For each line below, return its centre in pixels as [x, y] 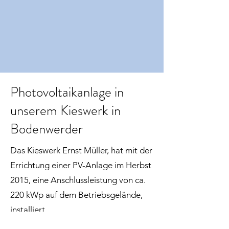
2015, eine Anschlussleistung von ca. [78, 180]
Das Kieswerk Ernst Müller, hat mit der [81, 150]
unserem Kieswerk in [65, 110]
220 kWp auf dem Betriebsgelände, [76, 194]
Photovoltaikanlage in [67, 92]
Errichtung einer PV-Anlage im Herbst [81, 165]
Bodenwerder [47, 129]
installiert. [29, 209]
